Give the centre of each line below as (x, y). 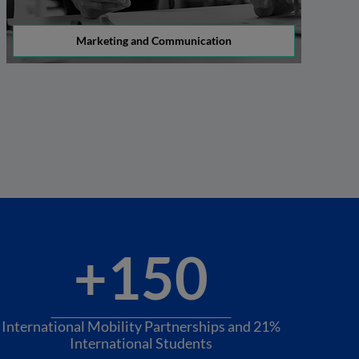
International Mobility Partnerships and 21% (141, 326)
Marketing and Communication (154, 40)
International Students (141, 343)
